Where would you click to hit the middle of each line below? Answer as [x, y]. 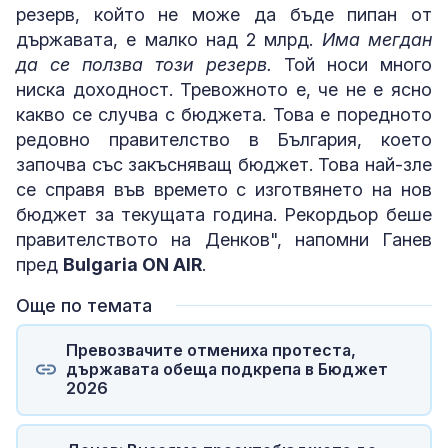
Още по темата [84, 305]
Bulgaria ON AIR [132, 264]
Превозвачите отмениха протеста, [210, 350]
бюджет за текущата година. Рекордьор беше [224, 214]
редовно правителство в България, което [224, 139]
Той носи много [352, 64]
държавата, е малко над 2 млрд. [169, 39]
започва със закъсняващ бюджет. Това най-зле [224, 164]
